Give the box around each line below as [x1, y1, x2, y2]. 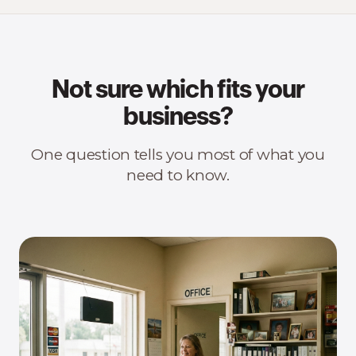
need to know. [126, 166, 230, 184]
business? [122, 106, 234, 131]
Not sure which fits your [52, 79, 304, 104]
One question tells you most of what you [31, 145, 325, 164]
